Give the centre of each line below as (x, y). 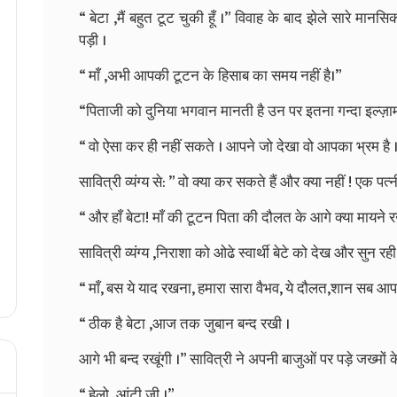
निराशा (174, 253)
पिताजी (105, 111)
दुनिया (161, 111)
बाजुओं (299, 359)
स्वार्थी (254, 253)
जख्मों (371, 359)
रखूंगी (157, 359)
